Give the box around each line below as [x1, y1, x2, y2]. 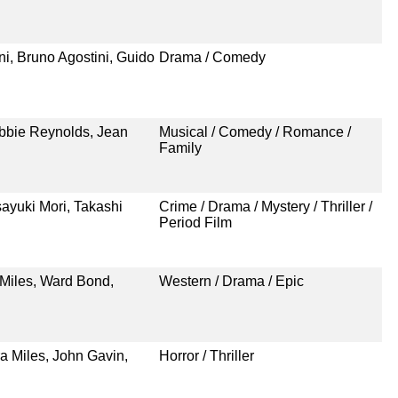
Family [158, 139, 202, 155]
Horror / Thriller [158, 347, 254, 363]
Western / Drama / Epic [158, 273, 304, 289]
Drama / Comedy [158, 49, 266, 65]
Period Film [158, 214, 232, 230]
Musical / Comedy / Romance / [158, 123, 351, 139]
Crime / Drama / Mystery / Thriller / [158, 198, 372, 214]
